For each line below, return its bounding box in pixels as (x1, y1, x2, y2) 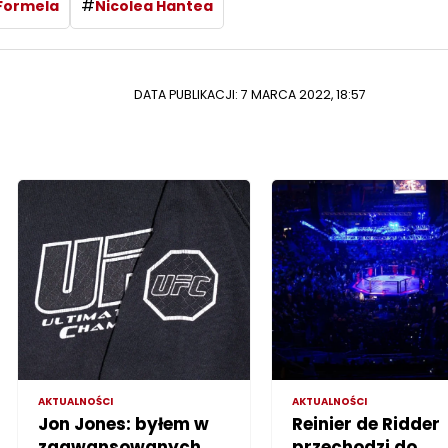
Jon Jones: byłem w (38, 411, 210, 436)
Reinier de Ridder (291, 411, 440, 436)
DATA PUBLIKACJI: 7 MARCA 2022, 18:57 (134, 85, 366, 103)
